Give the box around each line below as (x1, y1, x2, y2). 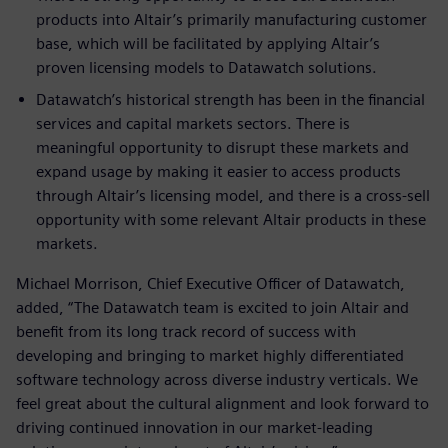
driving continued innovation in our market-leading (16, 417, 373, 437)
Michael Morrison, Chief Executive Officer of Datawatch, (16, 273, 405, 293)
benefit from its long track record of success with (16, 321, 356, 341)
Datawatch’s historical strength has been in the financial (36, 89, 425, 109)
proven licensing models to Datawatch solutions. (36, 57, 377, 77)
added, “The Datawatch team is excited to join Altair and (16, 297, 409, 317)
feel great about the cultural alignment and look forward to (16, 393, 429, 413)
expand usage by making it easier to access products (36, 161, 401, 181)
